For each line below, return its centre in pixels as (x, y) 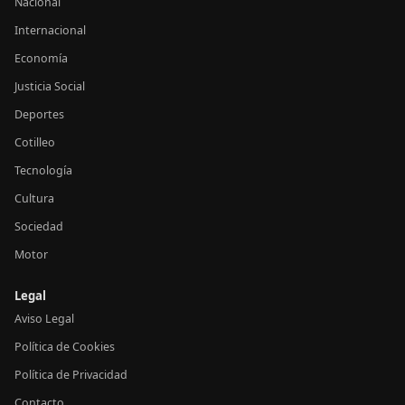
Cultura (34, 199)
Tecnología (43, 171)
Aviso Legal (44, 319)
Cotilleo (35, 143)
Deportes (39, 115)
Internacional (50, 31)
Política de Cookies (65, 347)
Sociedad (39, 227)
